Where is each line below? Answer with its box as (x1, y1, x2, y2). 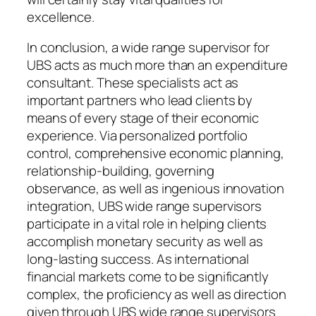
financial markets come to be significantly (27, 267, 269, 286)
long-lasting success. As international (27, 250, 250, 269)
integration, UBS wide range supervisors (27, 197, 262, 216)
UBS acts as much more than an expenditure (27, 56, 288, 75)
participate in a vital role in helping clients (27, 214, 267, 233)
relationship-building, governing (27, 162, 214, 181)
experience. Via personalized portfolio (27, 126, 248, 145)
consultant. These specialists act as (27, 73, 239, 92)
